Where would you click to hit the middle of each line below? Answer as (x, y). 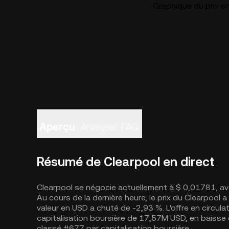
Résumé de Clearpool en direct (126, 162)
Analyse (98, 127)
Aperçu (57, 127)
